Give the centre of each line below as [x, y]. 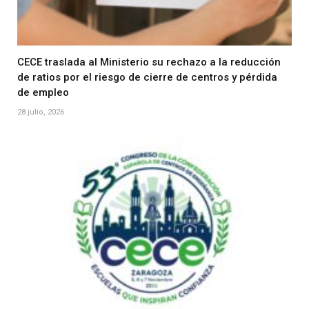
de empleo [43, 92]
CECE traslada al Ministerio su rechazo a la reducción [149, 62]
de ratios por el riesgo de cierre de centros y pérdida [147, 77]
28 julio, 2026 [41, 112]
